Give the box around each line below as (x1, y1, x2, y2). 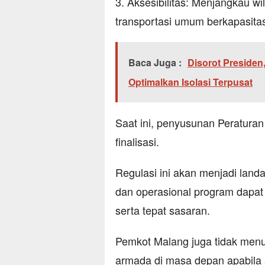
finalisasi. (115, 134, 159, 150)
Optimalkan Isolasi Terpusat (128, 75, 253, 89)
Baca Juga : (128, 56, 182, 70)
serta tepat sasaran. (115, 202, 210, 218)
